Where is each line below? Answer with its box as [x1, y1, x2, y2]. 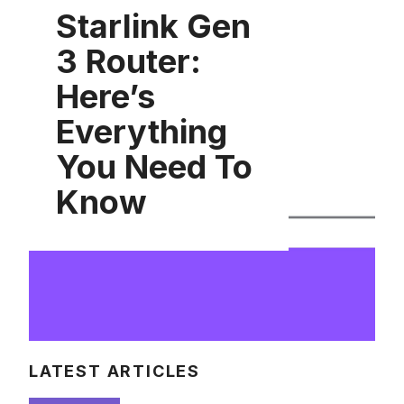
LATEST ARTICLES [29, 362, 200, 381]
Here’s [56, 77, 155, 117]
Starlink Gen [56, 6, 251, 47]
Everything [56, 112, 227, 152]
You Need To [56, 147, 252, 188]
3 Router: [56, 41, 201, 82]
